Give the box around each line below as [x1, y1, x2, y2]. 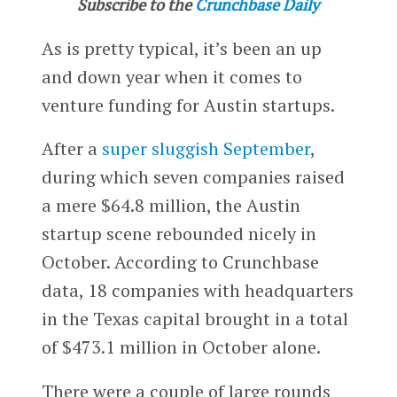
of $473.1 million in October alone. [41, 335, 321, 360]
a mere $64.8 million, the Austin [41, 193, 300, 218]
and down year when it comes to [41, 64, 302, 89]
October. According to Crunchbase [41, 250, 319, 275]
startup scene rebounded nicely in [41, 222, 316, 246]
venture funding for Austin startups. [41, 92, 335, 117]
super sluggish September [101, 136, 310, 161]
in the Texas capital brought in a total [41, 307, 348, 331]
